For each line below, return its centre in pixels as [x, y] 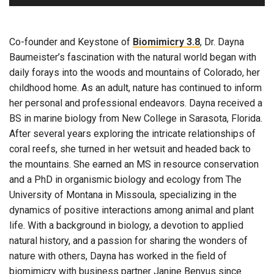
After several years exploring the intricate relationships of [132, 134]
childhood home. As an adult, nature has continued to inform [135, 88]
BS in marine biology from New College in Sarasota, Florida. [136, 119]
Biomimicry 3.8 [166, 42]
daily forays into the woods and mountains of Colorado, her [135, 73]
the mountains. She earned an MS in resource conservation [134, 165]
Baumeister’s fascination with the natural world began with [133, 57]
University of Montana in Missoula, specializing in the [123, 195]
